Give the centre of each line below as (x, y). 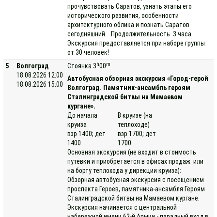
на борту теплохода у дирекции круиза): (126, 170)
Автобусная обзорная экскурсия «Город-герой (138, 78)
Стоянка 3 (82, 66)
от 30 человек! (91, 52)
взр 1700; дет (137, 134)
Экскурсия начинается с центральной (122, 207)
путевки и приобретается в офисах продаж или (136, 161)
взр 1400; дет (87, 134)
